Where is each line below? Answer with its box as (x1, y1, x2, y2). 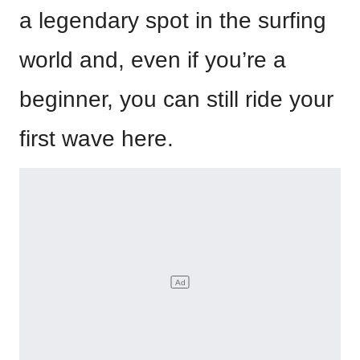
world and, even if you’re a (19, 47, 286, 72)
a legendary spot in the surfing (19, 7, 326, 33)
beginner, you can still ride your (19, 86, 333, 112)
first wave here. (19, 125, 174, 151)
